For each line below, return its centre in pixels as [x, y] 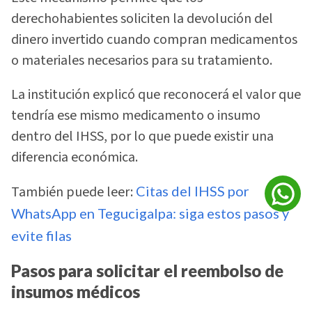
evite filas [41, 236]
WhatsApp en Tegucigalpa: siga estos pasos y [150, 213]
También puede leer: [73, 193]
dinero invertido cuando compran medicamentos [154, 40]
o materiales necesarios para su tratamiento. [142, 61]
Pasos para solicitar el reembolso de [147, 270]
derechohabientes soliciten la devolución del [142, 19]
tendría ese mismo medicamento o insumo [136, 115]
